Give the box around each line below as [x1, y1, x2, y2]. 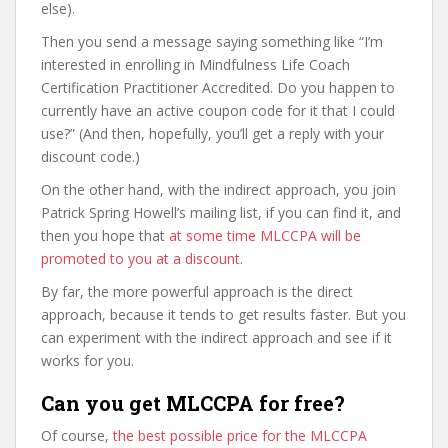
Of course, [41, 426, 113, 445]
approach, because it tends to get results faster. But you [41, 305, 406, 324]
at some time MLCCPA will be [169, 226, 361, 245]
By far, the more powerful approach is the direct [41, 282, 353, 301]
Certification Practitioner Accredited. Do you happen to [41, 78, 395, 97]
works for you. [41, 351, 134, 370]
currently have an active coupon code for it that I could [41, 101, 395, 120]
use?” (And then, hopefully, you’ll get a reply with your [41, 124, 384, 143]
